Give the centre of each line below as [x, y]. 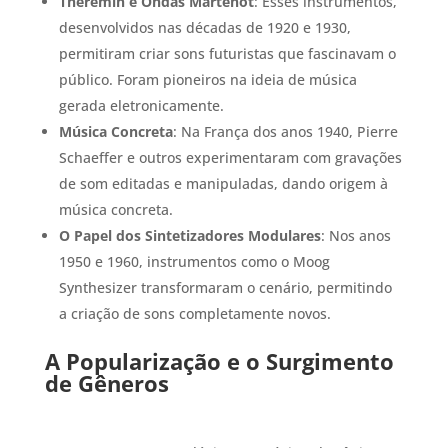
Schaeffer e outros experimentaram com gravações [230, 157]
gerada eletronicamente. [141, 105]
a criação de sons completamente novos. [194, 313]
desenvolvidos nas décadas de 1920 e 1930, [204, 27]
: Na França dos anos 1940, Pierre [285, 131]
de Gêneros [106, 382]
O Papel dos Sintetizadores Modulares [189, 235]
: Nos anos [355, 235]
